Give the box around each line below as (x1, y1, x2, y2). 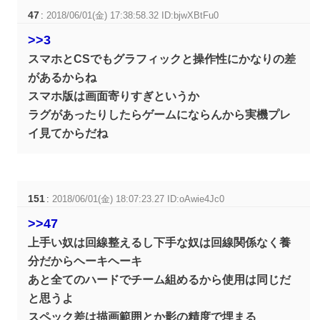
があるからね (28, 71, 97, 84)
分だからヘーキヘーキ (28, 255, 143, 268)
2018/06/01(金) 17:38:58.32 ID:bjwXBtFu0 (46, 10, 219, 21)
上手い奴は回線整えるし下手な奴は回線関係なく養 (28, 236, 291, 249)
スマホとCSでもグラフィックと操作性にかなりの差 (28, 53, 296, 66)
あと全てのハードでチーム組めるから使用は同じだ (28, 274, 291, 286)
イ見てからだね (28, 127, 109, 140)
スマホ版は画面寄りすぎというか (28, 90, 200, 103)
